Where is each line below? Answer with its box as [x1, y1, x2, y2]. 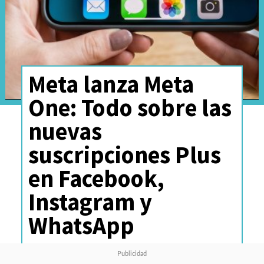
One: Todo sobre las [28, 92, 232, 123]
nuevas [28, 115, 102, 146]
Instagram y [28, 186, 152, 217]
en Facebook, [28, 163, 164, 193]
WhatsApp [28, 210, 134, 240]
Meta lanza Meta [28, 68, 194, 99]
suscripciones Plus [28, 139, 221, 170]
